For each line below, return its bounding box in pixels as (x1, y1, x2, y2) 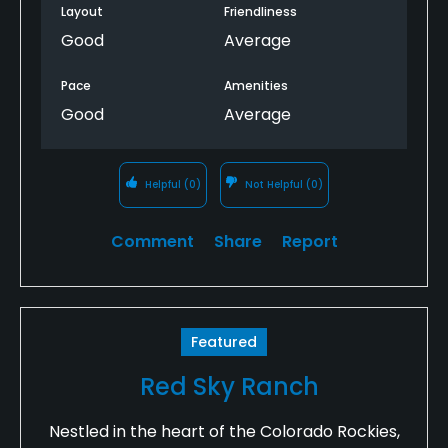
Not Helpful (242, 176, 307, 192)
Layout (61, 2, 103, 20)
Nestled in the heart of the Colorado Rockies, (48, 419, 400, 443)
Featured (191, 331, 257, 352)
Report (281, 229, 338, 253)
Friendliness (224, 2, 297, 20)
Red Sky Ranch (139, 369, 319, 403)
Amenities (224, 76, 288, 94)
